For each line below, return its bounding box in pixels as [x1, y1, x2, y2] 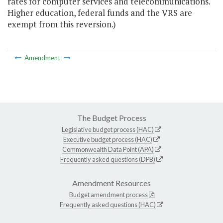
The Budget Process [77, 112, 146, 122]
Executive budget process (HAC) [63, 135, 152, 143]
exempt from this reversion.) [7, 18, 116, 30]
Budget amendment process [69, 190, 148, 199]
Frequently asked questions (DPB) [60, 155, 155, 163]
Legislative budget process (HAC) [62, 125, 154, 133]
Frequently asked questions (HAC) [60, 200, 156, 209]
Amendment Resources [72, 178, 151, 188]
